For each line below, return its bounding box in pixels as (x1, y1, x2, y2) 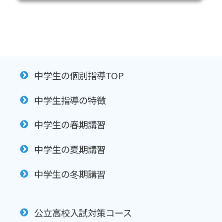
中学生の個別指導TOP (34, 69, 124, 82)
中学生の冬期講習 (34, 167, 106, 180)
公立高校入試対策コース (34, 206, 132, 219)
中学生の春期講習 (34, 118, 106, 131)
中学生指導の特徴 (34, 93, 106, 107)
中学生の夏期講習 (34, 143, 106, 156)
